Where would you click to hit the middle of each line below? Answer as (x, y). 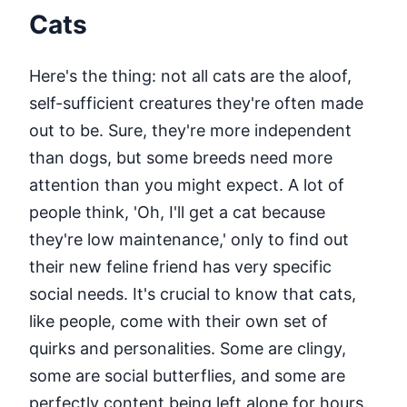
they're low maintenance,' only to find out (189, 239)
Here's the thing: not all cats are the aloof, (190, 75)
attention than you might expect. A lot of (187, 184)
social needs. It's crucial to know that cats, (193, 293)
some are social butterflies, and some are (187, 375)
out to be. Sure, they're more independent (190, 130)
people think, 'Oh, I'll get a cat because (177, 212)
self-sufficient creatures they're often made (196, 103)
